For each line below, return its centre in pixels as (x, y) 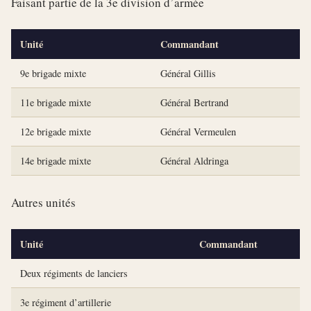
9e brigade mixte (53, 73)
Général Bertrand (194, 102)
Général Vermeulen (198, 131)
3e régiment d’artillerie (65, 302)
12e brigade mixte (55, 131)
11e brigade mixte (55, 102)
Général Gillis (188, 73)
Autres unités (43, 202)
